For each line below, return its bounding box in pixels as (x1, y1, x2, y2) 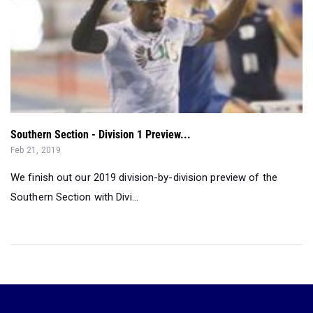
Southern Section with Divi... (10, 191, 138, 204)
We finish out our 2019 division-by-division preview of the (10, 171, 277, 184)
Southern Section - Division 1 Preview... (10, 128, 191, 142)
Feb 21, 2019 (10, 145, 61, 156)
